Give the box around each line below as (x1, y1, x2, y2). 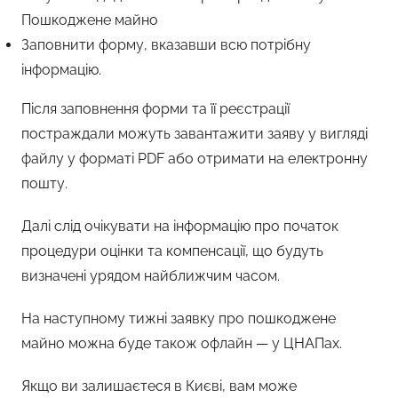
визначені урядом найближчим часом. (21, 267, 280, 284)
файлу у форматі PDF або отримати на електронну (21, 150, 368, 167)
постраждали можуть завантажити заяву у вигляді (21, 125, 368, 142)
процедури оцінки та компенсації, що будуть (21, 243, 323, 259)
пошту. (21, 175, 68, 192)
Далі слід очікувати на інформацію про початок (21, 218, 338, 235)
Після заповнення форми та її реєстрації (21, 100, 290, 117)
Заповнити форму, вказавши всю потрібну (21, 36, 311, 53)
